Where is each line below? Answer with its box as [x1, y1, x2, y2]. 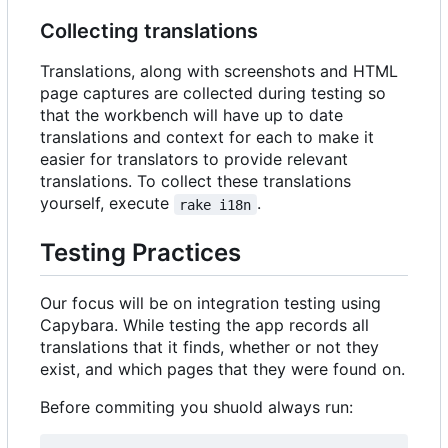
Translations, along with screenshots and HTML [40, 61, 398, 82]
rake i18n [179, 196, 252, 213]
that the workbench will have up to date [40, 105, 343, 126]
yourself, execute [40, 193, 174, 214]
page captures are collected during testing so [40, 83, 386, 104]
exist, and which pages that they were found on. [40, 359, 405, 380]
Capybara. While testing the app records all [40, 315, 369, 336]
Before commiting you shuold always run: [40, 397, 353, 418]
